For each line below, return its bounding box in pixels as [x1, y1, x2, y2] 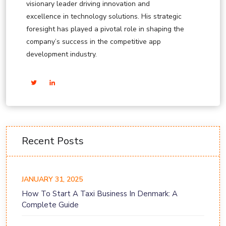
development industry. [26, 49, 97, 60]
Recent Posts [22, 134, 84, 148]
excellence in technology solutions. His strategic [26, 12, 182, 22]
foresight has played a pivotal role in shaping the [26, 24, 184, 34]
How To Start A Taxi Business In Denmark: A [22, 189, 178, 199]
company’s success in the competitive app [26, 37, 161, 47]
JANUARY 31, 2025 [22, 175, 83, 185]
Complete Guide [22, 200, 79, 210]
